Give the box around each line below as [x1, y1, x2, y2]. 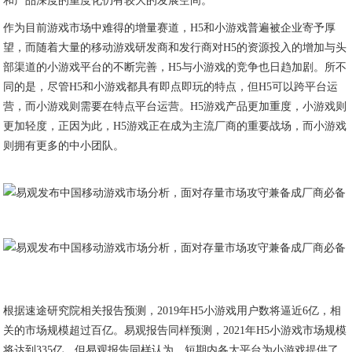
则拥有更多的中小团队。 [3, 140, 125, 152]
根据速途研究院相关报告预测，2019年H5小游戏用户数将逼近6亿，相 [3, 305, 342, 317]
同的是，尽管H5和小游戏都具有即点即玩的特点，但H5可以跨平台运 [3, 81, 339, 93]
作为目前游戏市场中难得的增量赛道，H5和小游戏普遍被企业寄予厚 [3, 22, 336, 34]
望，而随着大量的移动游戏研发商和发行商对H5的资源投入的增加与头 [3, 42, 347, 53]
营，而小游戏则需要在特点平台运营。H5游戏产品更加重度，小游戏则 [3, 101, 347, 112]
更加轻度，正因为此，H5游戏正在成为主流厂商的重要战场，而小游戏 [3, 120, 347, 132]
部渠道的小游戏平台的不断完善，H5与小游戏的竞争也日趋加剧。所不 [3, 61, 347, 73]
